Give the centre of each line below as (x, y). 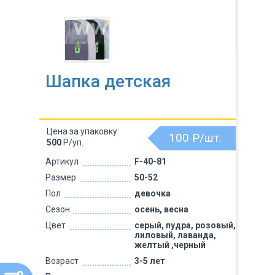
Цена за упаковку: (83, 131)
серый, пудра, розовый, (185, 225)
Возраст (62, 261)
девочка (152, 193)
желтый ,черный (170, 245)
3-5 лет (149, 261)
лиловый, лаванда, (175, 235)
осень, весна (161, 209)
